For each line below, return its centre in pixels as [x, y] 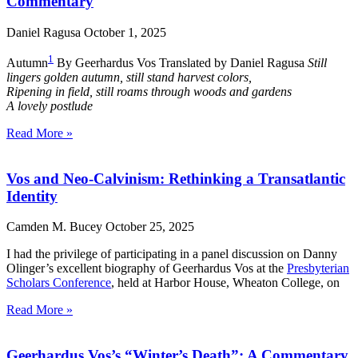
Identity [32, 196]
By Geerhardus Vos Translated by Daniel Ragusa [181, 63]
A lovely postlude [50, 106]
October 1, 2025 [125, 32]
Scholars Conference [59, 283]
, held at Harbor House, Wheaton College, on [225, 283]
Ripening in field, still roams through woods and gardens [149, 92]
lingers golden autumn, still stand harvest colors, [129, 78]
